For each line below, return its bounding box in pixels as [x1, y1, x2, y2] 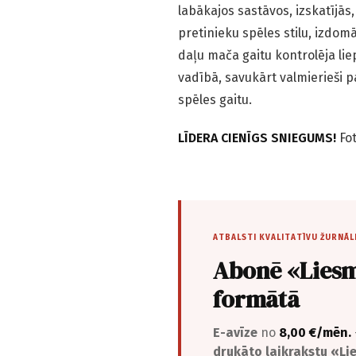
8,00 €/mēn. [279, 325, 351, 341]
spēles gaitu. [178, 92, 252, 108]
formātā [213, 283, 300, 316]
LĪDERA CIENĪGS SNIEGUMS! [178, 130, 336, 146]
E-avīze [213, 325, 257, 341]
